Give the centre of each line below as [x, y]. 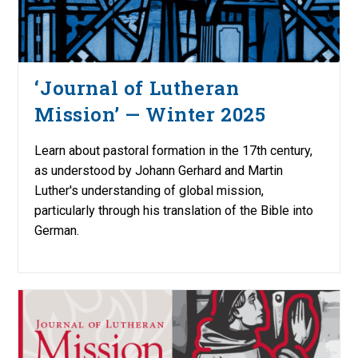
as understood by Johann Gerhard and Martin [159, 170]
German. [57, 230]
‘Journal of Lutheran [137, 88]
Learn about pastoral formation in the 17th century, [174, 150]
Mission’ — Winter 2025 [150, 114]
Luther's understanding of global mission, [149, 190]
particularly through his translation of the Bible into [174, 210]
